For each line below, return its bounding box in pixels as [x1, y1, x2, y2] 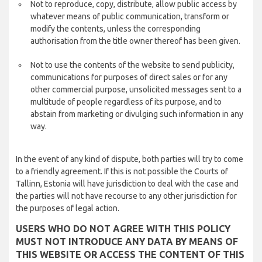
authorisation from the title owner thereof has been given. [30, 36, 240, 46]
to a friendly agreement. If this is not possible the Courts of [16, 167, 228, 176]
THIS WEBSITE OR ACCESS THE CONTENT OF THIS [16, 249, 244, 260]
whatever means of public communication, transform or [30, 12, 229, 21]
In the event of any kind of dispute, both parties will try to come [16, 154, 243, 164]
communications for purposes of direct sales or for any [30, 73, 227, 82]
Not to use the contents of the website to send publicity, [30, 60, 235, 70]
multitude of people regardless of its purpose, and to [30, 97, 222, 106]
